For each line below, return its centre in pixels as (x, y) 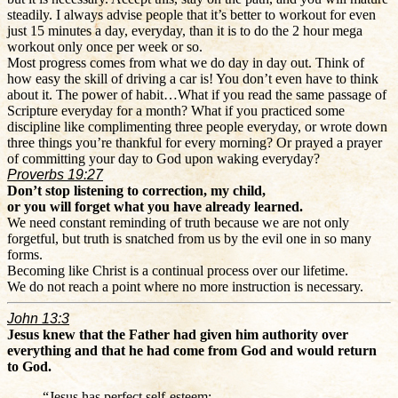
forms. (25, 254)
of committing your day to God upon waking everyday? (163, 158)
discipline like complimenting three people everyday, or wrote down (197, 126)
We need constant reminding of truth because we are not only (178, 222)
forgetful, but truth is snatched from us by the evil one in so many (189, 238)
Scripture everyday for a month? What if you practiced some (176, 110)
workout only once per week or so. (105, 46)
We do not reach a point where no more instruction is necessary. (185, 286)
